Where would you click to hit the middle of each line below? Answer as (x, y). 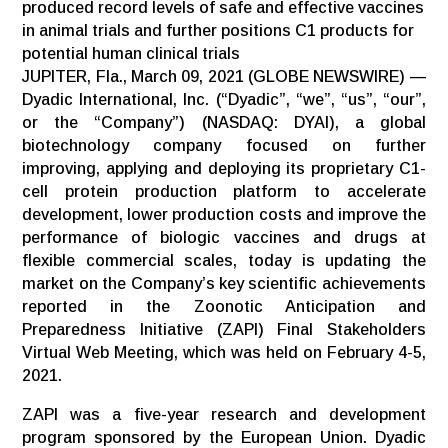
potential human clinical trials (131, 53)
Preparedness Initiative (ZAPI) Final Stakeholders (224, 329)
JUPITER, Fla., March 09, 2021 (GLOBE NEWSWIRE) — (224, 76)
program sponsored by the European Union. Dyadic (224, 437)
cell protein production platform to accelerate (224, 191)
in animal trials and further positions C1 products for (218, 30)
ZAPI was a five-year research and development (224, 414)
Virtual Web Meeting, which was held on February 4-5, (224, 352)
